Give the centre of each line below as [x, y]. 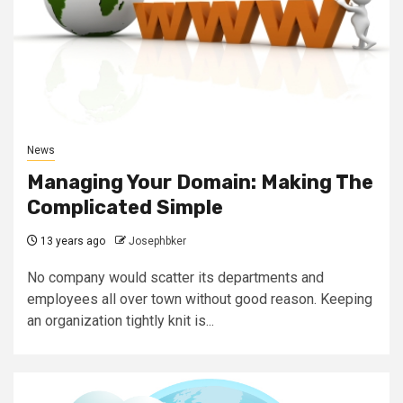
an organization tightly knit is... [121, 320]
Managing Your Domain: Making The [200, 182]
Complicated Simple [125, 207]
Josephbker [157, 241]
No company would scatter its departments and [175, 277]
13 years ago [72, 241]
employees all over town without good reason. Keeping [200, 299]
